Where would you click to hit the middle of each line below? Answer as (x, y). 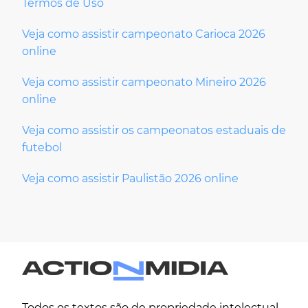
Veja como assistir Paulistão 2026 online (130, 179)
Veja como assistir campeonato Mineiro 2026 (144, 82)
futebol (42, 148)
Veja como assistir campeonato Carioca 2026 (144, 34)
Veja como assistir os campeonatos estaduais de (154, 131)
